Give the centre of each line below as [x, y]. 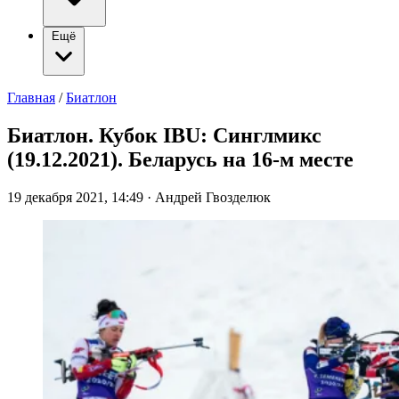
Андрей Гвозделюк [213, 197]
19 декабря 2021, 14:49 [77, 197]
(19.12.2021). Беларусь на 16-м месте [180, 159]
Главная [31, 98]
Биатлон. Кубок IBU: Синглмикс [164, 135]
